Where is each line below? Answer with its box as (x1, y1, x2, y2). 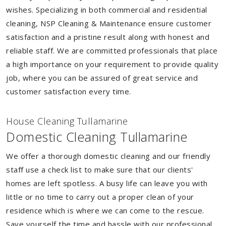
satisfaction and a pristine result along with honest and (6, 32, 209, 42)
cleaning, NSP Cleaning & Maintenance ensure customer (6, 18, 211, 28)
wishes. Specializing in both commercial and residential (6, 5, 207, 15)
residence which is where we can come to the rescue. (6, 205, 204, 215)
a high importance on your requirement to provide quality (6, 59, 218, 69)
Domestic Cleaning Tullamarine (6, 128, 188, 145)
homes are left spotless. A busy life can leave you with (6, 178, 208, 188)
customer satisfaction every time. (6, 86, 131, 96)
